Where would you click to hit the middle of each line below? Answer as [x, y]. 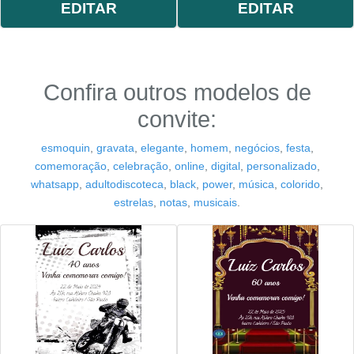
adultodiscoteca [124, 184]
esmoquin [65, 147]
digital [225, 166]
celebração [140, 166]
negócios [257, 147]
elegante [162, 147]
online [189, 166]
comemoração [70, 166]
